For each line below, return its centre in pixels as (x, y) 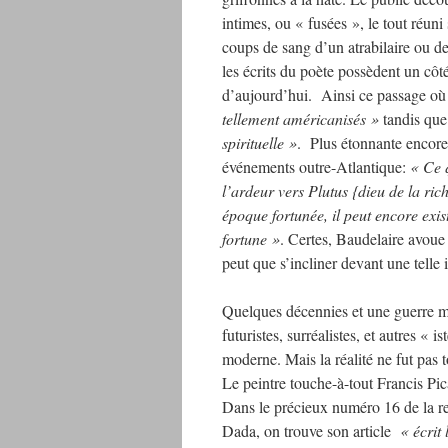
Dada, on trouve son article (311, 430)
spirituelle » (259, 142)
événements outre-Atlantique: (316, 166)
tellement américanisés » (300, 118)
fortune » (251, 238)
